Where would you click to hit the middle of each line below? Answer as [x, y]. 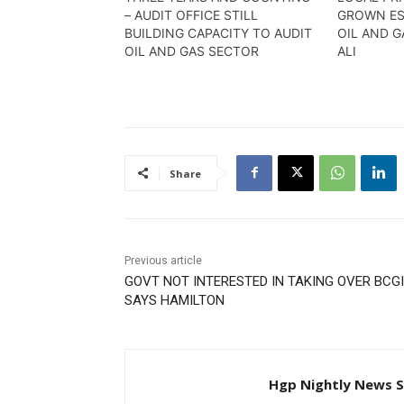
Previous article [163, 260]
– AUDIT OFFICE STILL [191, 14]
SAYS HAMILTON [174, 300]
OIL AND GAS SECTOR [192, 50]
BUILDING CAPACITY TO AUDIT [218, 32]
